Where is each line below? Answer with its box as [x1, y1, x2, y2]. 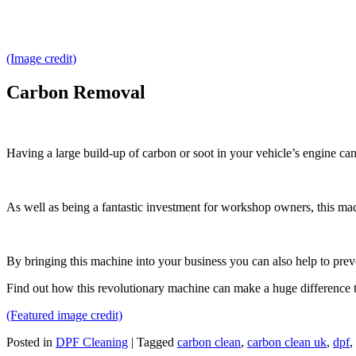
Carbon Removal [6, 82, 145, 103]
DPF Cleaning [56, 335, 128, 350]
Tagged [137, 335, 177, 350]
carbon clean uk [247, 335, 327, 350]
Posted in [6, 335, 56, 350]
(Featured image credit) [6, 308, 122, 323]
